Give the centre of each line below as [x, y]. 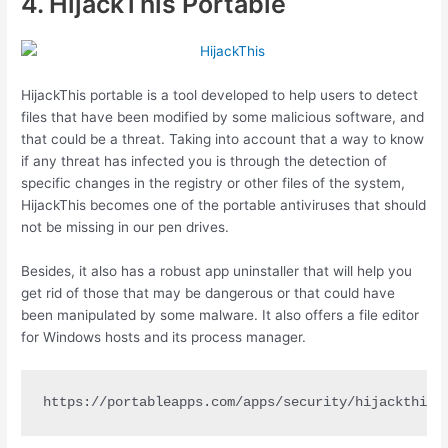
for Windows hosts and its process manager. [164, 336]
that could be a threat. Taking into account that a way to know [223, 139]
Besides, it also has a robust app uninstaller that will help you [217, 270]
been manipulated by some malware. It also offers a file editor [220, 314]
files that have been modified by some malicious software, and [223, 117]
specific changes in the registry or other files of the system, [213, 183]
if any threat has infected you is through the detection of [204, 161]
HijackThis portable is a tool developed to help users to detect [220, 95]
